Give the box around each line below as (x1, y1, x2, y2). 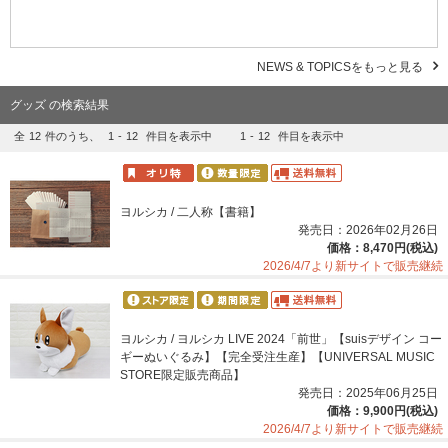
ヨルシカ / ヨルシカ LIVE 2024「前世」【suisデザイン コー (120, 331, 442, 346)
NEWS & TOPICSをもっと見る (257, 59, 423, 74)
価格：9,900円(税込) (327, 403, 438, 418)
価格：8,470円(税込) (327, 240, 438, 255)
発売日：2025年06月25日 (298, 385, 438, 400)
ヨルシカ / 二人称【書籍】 (120, 204, 261, 219)
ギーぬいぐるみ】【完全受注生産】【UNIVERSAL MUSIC (120, 349, 435, 364)
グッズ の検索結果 (10, 97, 109, 112)
